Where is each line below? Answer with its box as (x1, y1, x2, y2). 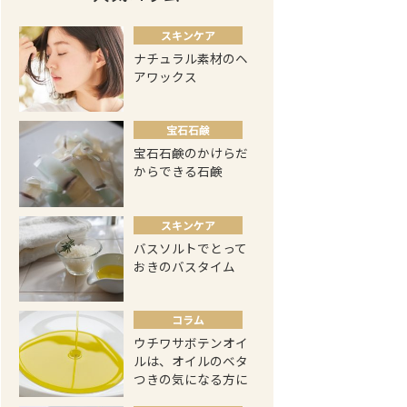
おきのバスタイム (134, 256, 236, 275)
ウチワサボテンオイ (134, 333, 249, 352)
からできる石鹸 (134, 162, 223, 181)
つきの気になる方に (134, 370, 249, 389)
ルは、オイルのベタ (134, 352, 249, 371)
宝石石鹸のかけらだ (134, 144, 249, 163)
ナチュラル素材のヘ (134, 49, 249, 67)
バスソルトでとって (134, 238, 248, 257)
